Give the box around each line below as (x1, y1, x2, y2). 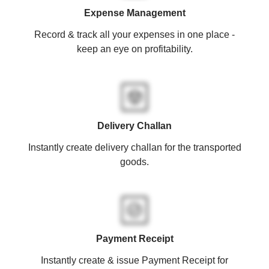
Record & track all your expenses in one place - (34, 29, 235, 40)
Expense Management (83, 7, 186, 18)
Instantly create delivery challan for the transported (28, 142, 241, 153)
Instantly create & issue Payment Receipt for (41, 255, 228, 265)
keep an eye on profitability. (76, 43, 193, 54)
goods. (120, 156, 149, 167)
